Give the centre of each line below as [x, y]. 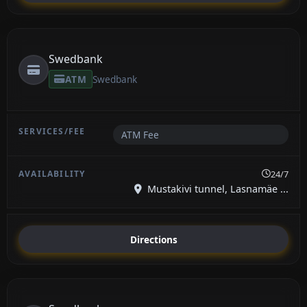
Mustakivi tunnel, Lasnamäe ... [217, 189]
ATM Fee [140, 135]
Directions [153, 239]
